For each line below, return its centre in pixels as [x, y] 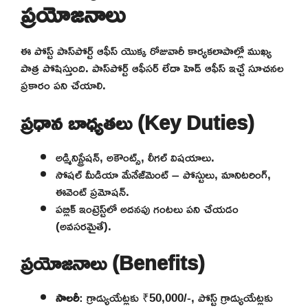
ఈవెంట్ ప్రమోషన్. [92, 191]
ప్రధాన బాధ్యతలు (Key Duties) [137, 122]
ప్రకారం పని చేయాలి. [63, 85]
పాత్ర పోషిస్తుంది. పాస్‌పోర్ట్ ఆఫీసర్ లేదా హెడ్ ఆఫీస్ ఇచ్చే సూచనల [152, 68]
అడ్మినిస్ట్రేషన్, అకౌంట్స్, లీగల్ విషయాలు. [135, 157]
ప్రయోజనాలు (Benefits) [113, 263]
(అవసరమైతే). [84, 225]
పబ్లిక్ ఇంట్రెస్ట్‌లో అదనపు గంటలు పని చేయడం [147, 208]
